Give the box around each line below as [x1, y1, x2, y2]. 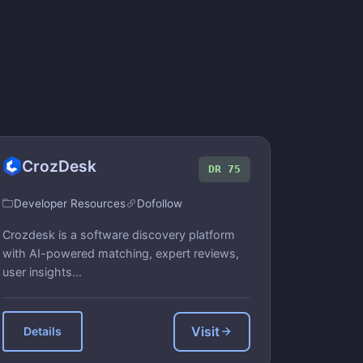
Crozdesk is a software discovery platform [2, 228, 235, 241]
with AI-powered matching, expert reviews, [2, 246, 239, 260]
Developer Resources [14, 197, 126, 210]
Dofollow [137, 197, 182, 210]
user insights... [2, 265, 82, 279]
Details [23, 324, 62, 338]
